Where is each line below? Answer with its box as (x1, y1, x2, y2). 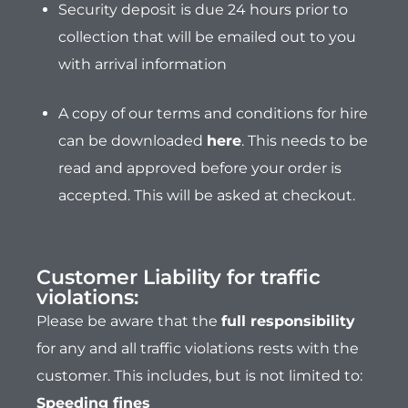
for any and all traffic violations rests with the (36, 340, 359, 358)
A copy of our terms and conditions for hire (58, 105, 368, 123)
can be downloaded (58, 132, 207, 150)
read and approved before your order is (58, 159, 342, 178)
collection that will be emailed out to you (58, 28, 356, 46)
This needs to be (244, 132, 368, 150)
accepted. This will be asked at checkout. (58, 187, 355, 205)
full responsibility (221, 312, 355, 331)
